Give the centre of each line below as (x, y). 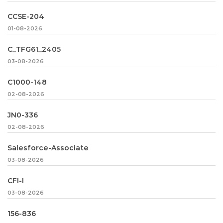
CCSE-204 (26, 16)
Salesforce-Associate (48, 148)
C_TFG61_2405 (34, 49)
